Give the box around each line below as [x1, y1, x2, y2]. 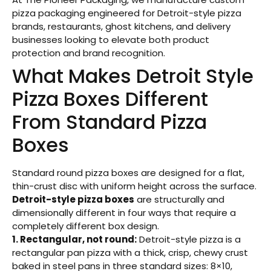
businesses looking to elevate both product [12, 33, 209, 46]
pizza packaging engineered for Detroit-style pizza [12, 6, 241, 19]
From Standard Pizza [12, 108, 207, 135]
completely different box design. [12, 219, 159, 232]
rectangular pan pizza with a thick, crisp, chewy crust [12, 246, 248, 259]
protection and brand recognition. [12, 46, 165, 59]
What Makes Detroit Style [12, 62, 253, 90]
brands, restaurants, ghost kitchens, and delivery [12, 19, 230, 33]
